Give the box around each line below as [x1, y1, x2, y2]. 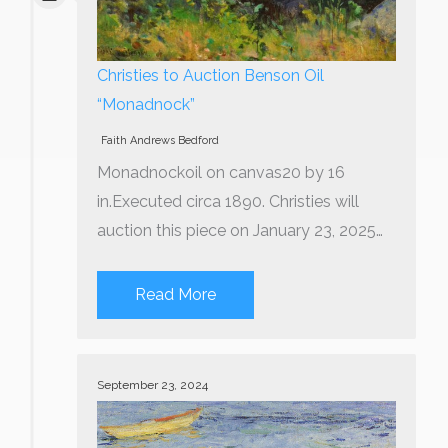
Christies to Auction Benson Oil [97, 66, 324, 86]
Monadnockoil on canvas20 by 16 [97, 163, 345, 183]
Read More [135, 284, 216, 304]
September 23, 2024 [97, 377, 208, 392]
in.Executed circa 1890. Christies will [97, 192, 359, 212]
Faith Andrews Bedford [101, 134, 219, 148]
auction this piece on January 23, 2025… [97, 221, 383, 241]
